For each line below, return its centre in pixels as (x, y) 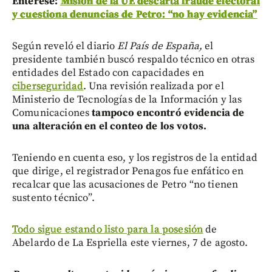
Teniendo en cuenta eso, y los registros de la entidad (135, 158)
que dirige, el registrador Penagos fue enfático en (128, 171)
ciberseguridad (48, 86)
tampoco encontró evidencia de (168, 113)
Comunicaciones (52, 113)
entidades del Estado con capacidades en (108, 73)
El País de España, (160, 46)
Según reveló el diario (65, 46)
